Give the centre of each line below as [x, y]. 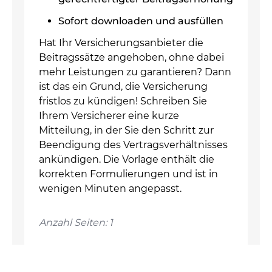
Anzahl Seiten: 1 [76, 223]
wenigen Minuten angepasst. [110, 189]
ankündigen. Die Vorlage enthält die [127, 159]
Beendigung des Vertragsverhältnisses [133, 145]
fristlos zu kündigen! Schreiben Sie [123, 101]
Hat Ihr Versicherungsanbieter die [121, 43]
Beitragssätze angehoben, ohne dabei [131, 57]
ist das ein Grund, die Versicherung [123, 87]
